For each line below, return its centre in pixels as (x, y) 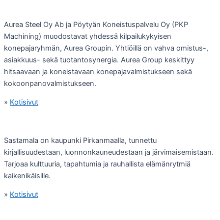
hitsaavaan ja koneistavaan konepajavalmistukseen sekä (98, 71)
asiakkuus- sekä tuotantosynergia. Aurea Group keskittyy (99, 60)
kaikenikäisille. (27, 176)
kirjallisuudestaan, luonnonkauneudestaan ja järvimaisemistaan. (109, 152)
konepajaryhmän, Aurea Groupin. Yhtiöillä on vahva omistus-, (106, 48)
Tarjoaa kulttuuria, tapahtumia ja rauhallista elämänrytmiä (97, 164)
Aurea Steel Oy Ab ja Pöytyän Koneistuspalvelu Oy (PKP (96, 24)
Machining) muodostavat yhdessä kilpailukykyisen (88, 36)
